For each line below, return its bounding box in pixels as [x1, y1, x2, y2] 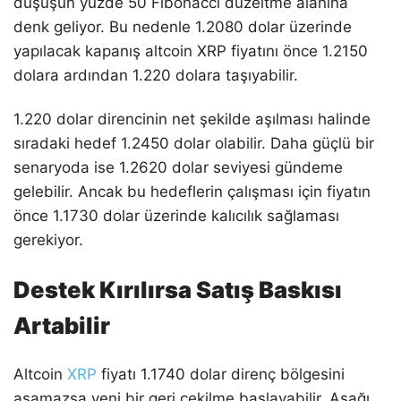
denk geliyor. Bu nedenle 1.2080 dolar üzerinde [13, 17, 352, 36]
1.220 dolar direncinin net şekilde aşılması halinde [13, 109, 371, 128]
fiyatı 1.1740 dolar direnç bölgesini [97, 365, 345, 384]
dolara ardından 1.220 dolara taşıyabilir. [13, 65, 298, 84]
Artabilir [13, 311, 110, 340]
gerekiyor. [13, 230, 83, 249]
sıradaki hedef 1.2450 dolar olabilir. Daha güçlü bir [13, 133, 374, 152]
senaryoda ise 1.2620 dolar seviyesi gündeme [13, 158, 343, 176]
